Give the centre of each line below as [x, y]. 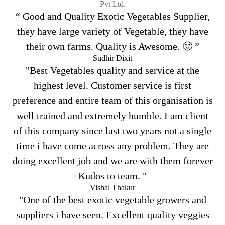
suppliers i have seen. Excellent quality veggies [113, 215]
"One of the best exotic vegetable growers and [113, 200]
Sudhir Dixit [113, 58]
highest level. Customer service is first [113, 85]
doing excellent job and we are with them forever [113, 160]
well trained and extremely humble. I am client [113, 115]
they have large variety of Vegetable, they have [113, 31]
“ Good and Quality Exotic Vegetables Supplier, [113, 16]
